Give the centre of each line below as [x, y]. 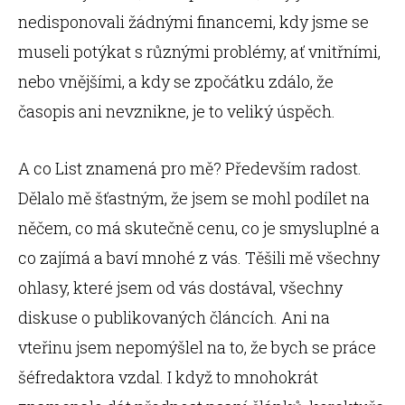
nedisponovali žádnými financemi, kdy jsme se [193, 22]
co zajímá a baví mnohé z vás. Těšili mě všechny [199, 258]
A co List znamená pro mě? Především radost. [190, 168]
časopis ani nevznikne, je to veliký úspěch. [177, 111]
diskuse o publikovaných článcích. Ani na [174, 317]
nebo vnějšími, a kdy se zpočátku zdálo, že [176, 81]
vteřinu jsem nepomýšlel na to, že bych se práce [197, 347]
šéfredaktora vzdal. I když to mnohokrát [168, 377]
